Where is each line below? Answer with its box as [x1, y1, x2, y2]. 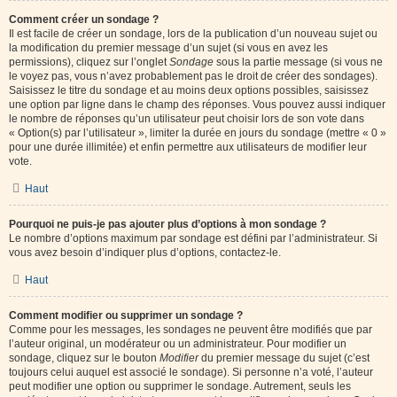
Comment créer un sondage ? [9, 13, 159, 26]
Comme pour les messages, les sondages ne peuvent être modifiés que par [9, 323, 372, 336]
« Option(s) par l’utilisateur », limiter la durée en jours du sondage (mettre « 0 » [9, 127, 386, 139]
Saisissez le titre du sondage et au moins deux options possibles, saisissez [9, 84, 369, 97]
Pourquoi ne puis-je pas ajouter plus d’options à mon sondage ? [9, 218, 326, 230]
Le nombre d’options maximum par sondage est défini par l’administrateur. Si [9, 232, 378, 245]
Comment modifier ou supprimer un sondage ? [9, 309, 243, 322]
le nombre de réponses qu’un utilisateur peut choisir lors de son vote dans [9, 113, 364, 125]
